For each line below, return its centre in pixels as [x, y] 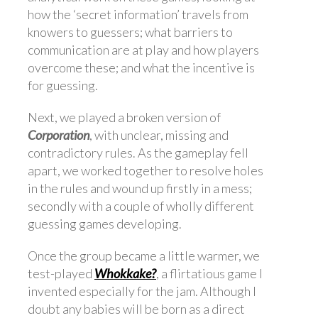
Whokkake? [125, 273]
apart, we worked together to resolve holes [146, 170]
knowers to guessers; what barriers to [130, 32]
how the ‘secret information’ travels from [138, 14]
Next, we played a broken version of [124, 117]
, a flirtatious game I [209, 273]
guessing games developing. [105, 223]
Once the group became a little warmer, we [144, 255]
